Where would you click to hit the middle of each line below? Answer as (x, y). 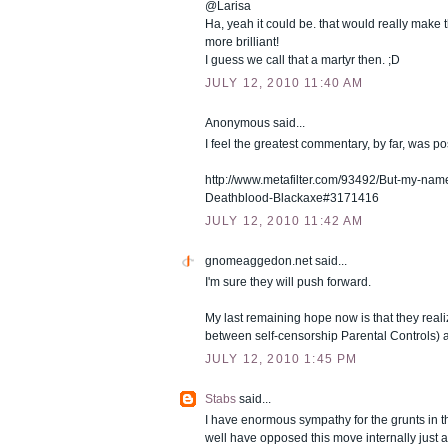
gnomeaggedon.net (258, 261)
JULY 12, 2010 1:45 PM (281, 358)
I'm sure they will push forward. (288, 281)
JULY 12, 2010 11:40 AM (284, 83)
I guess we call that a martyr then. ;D (302, 60)
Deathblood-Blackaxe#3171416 (292, 198)
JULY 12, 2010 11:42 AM (284, 220)
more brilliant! (242, 42)
